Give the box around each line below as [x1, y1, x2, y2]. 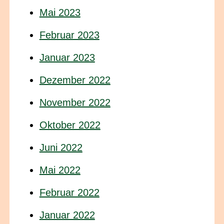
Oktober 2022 [39, 119, 100, 130]
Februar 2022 [39, 186, 99, 198]
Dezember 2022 [39, 74, 110, 85]
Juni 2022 [39, 141, 82, 153]
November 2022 [39, 96, 110, 108]
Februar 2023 [39, 29, 99, 40]
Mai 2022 [39, 164, 80, 175]
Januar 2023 [39, 51, 95, 63]
